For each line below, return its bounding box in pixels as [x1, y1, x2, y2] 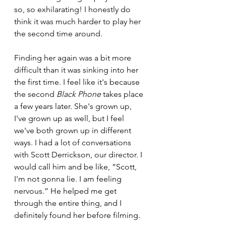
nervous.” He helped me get [14, 186, 119, 196]
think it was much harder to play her [14, 17, 143, 26]
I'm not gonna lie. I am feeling [14, 174, 124, 184]
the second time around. [14, 29, 104, 38]
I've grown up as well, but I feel [14, 114, 126, 123]
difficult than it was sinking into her [14, 65, 140, 75]
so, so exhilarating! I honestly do [14, 5, 133, 14]
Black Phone [56, 89, 101, 99]
